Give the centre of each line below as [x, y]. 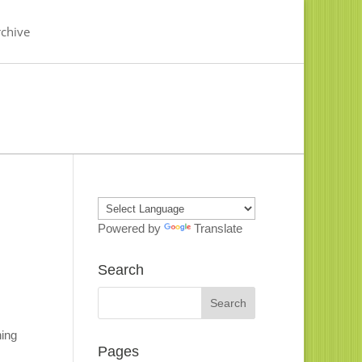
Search [120, 270]
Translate [218, 229]
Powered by [130, 229]
